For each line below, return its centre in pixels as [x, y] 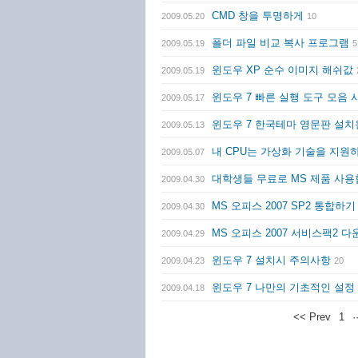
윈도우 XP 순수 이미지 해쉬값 [282, 70]
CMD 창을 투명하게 [258, 16]
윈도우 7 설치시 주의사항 [271, 260]
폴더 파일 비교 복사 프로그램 [280, 43]
